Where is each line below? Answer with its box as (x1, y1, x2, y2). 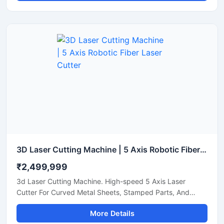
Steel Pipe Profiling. (16, 199, 80, 207)
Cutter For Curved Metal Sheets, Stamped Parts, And (16, 188, 189, 196)
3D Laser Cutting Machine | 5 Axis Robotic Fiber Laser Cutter (200, 144, 206, 154)
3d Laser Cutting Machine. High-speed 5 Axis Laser (16, 177, 185, 185)
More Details (89, 209, 134, 217)
